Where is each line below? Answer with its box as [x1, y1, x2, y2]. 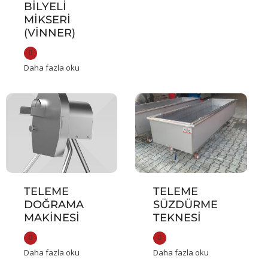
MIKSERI [24, 13, 71, 27]
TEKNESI [153, 211, 202, 225]
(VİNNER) [24, 26, 75, 40]
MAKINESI [24, 211, 80, 225]
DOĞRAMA [24, 198, 84, 212]
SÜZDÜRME [153, 198, 218, 212]
